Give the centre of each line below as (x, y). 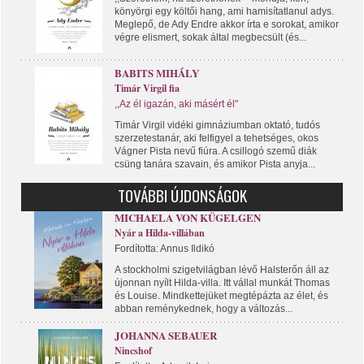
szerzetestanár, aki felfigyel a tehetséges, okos (217, 138)
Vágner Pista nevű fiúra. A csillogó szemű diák (216, 151)
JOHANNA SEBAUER (166, 335)
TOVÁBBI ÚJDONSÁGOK (182, 195)
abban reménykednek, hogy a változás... (204, 308)
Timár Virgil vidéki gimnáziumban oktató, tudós (217, 125)
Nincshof (133, 350)
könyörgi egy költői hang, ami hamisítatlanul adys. (224, 11)
